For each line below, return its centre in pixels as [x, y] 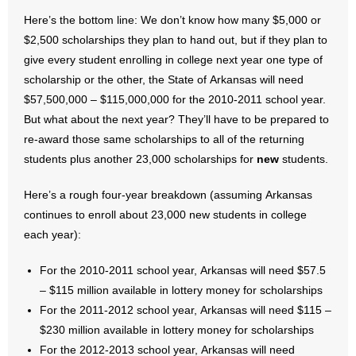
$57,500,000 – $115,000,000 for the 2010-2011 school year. [175, 99]
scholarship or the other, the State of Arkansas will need [164, 79]
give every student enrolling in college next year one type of [173, 60]
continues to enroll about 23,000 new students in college [165, 215]
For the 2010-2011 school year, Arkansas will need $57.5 [183, 270]
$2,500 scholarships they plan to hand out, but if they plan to [176, 40]
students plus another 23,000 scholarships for [140, 159]
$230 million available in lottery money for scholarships [177, 330]
